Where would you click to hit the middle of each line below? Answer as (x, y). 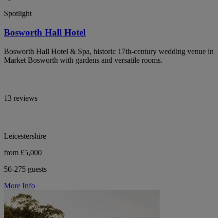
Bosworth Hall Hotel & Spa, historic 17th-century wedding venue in (109, 51)
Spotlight (18, 14)
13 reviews (21, 98)
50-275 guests (25, 169)
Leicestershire (25, 136)
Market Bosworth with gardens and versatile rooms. (83, 60)
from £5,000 (23, 152)
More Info (19, 185)
